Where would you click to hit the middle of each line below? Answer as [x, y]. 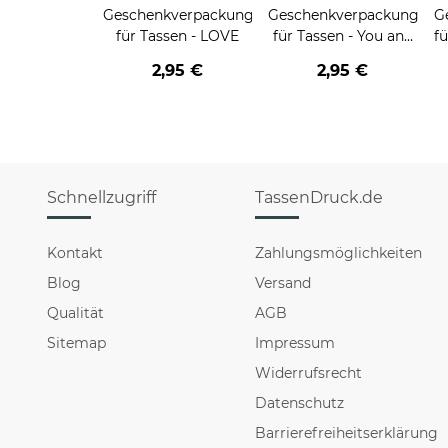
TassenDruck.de [319, 198]
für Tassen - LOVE [215, 36]
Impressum [295, 343]
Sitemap [76, 343]
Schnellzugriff [101, 198]
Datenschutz [300, 403]
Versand [283, 283]
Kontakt [75, 253]
